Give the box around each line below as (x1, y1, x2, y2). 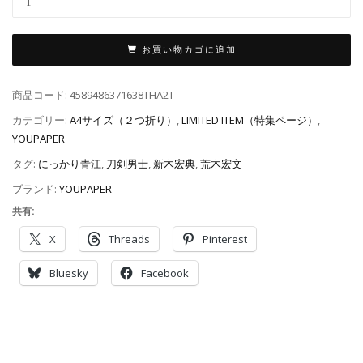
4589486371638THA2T (70, 88, 174, 103)
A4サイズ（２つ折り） (70, 113, 177, 128)
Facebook (141, 265, 189, 280)
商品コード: (12, 88, 70, 103)
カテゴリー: (12, 113, 70, 128)
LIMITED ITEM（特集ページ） (181, 113, 318, 128)
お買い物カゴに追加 (141, 45, 237, 56)
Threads (109, 231, 150, 246)
